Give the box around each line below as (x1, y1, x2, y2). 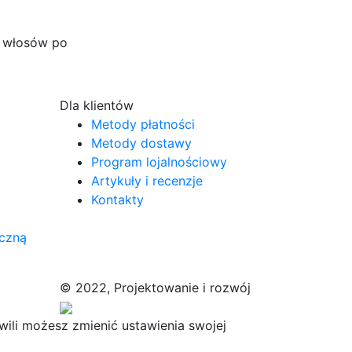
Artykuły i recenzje (91, 173, 203, 189)
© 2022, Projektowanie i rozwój (60, 280, 251, 295)
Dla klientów (60, 97, 134, 113)
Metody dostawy (91, 135, 192, 151)
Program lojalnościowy (91, 154, 227, 170)
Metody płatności (91, 116, 195, 132)
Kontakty (91, 192, 144, 207)
